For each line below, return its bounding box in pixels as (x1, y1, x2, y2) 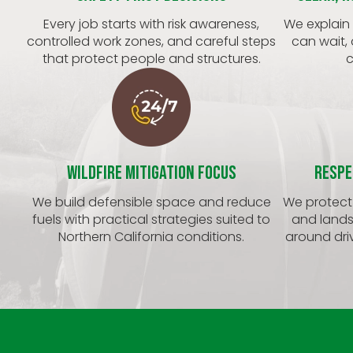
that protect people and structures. (42, 50, 261, 69)
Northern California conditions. (58, 228, 244, 247)
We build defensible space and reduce (32, 193, 271, 212)
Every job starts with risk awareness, (43, 15, 259, 34)
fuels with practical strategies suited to (32, 210, 270, 229)
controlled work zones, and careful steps (27, 32, 276, 51)
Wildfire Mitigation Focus (66, 162, 236, 185)
